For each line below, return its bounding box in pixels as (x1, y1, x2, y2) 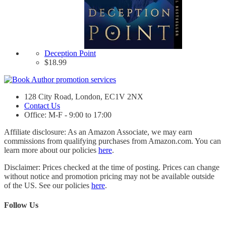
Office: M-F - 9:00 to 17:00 (24, 110, 111, 119)
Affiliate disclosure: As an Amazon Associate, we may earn (4, 127, 192, 136)
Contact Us (24, 101, 60, 110)
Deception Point (44, 48, 96, 58)
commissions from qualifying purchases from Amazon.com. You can (4, 136, 221, 145)
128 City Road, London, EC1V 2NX (24, 92, 143, 101)
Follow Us (4, 201, 38, 210)
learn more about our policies (4, 145, 98, 154)
